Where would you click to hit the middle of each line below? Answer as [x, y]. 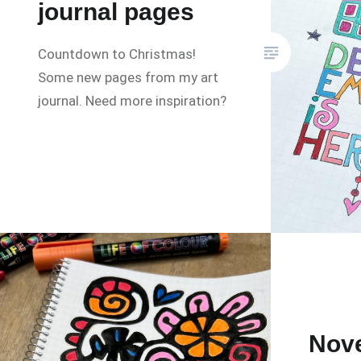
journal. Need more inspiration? [133, 101]
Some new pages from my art [129, 78]
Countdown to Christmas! [117, 54]
